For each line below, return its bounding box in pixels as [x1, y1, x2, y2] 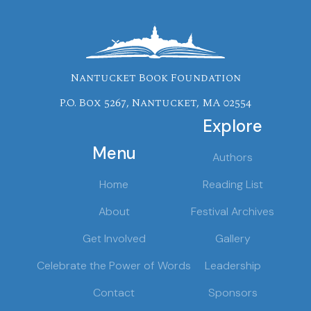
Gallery [215, 230, 251, 246]
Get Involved [82, 230, 146, 246]
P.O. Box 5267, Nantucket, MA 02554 [60, 94, 251, 111]
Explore [203, 115, 262, 137]
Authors [212, 149, 253, 165]
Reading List [202, 176, 263, 192]
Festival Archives [191, 203, 274, 219]
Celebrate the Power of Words [37, 258, 191, 273]
